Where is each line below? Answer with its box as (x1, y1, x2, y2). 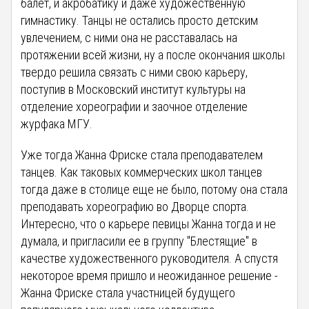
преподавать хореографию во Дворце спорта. (21, 199, 250, 215)
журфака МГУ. (21, 117, 93, 132)
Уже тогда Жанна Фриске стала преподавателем (21, 148, 263, 163)
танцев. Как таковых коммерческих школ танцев (21, 165, 263, 180)
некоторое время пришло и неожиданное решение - (21, 268, 279, 283)
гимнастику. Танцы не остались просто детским (21, 13, 259, 28)
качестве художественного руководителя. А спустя (21, 251, 279, 266)
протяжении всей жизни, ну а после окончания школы (21, 48, 286, 63)
